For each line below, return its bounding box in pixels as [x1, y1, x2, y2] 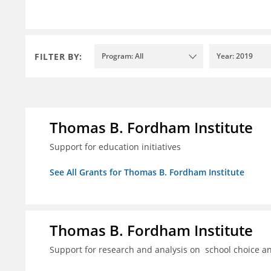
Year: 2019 [217, 51, 253, 62]
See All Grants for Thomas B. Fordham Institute [50, 166, 244, 178]
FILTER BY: [34, 50, 82, 62]
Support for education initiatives [50, 141, 181, 153]
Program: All [102, 51, 143, 62]
